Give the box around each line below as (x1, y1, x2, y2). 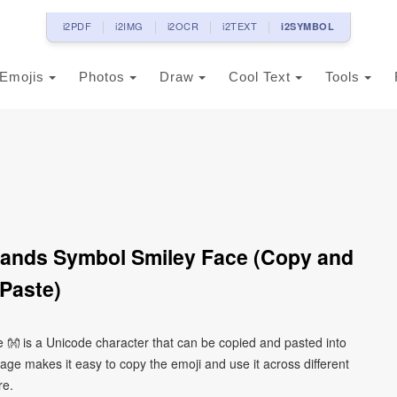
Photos (79, 69, 129, 84)
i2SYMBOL (281, 19, 335, 33)
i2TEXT (222, 19, 258, 33)
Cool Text (229, 69, 295, 84)
